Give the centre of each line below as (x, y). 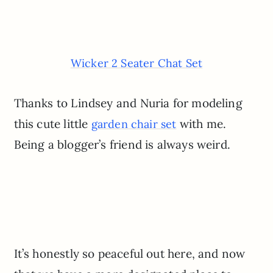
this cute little (52, 123)
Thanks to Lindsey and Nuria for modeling (128, 103)
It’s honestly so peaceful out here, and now (129, 254)
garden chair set (134, 124)
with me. (201, 123)
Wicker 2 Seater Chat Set (136, 63)
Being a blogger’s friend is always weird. (122, 144)
